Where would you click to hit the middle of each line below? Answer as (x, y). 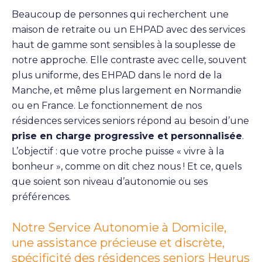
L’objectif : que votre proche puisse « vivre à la (118, 151)
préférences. (41, 196)
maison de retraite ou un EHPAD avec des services (128, 29)
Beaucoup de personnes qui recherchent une (120, 14)
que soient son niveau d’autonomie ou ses (110, 181)
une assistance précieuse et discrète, (118, 242)
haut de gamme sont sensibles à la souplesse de (124, 44)
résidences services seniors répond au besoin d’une (130, 120)
